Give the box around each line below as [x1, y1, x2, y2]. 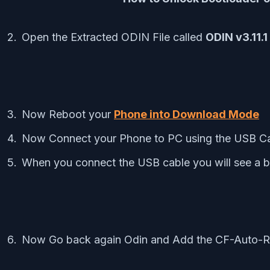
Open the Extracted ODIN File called [22, 30, 206, 43]
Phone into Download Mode [114, 107, 259, 121]
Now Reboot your [22, 107, 114, 121]
